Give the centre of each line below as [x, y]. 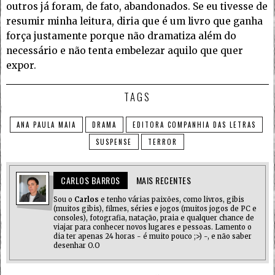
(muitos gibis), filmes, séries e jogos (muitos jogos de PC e [155, 209]
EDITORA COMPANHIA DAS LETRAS [194, 125]
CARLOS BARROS [91, 180]
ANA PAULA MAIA [46, 125]
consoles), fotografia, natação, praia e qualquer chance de [154, 218]
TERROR [162, 142]
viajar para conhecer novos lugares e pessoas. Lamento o [153, 227]
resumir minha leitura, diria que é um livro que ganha [134, 21]
